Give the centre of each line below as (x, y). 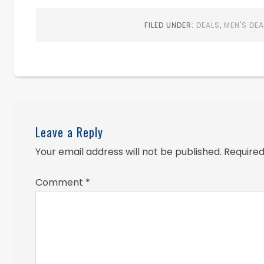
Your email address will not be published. (129, 151)
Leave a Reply (70, 132)
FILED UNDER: (170, 25)
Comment (61, 182)
